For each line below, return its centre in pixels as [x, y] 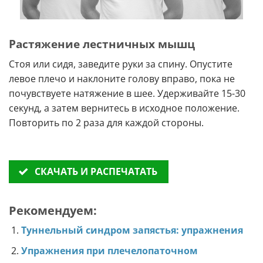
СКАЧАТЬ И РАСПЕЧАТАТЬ [96, 171]
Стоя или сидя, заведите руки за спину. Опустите [121, 64]
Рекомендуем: [53, 211]
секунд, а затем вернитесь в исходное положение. [124, 108]
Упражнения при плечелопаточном [109, 250]
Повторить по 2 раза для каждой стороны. [106, 122]
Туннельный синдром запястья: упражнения [132, 230]
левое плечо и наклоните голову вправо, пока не [122, 78]
